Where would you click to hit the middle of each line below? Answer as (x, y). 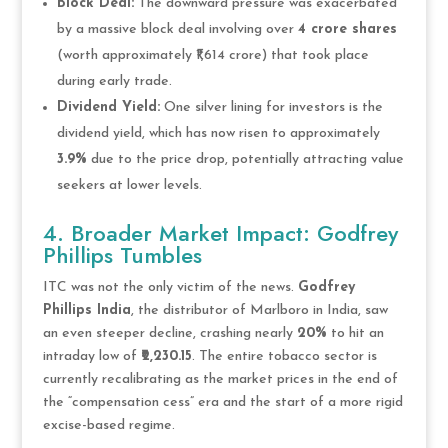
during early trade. (114, 81)
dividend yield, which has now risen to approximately (218, 133)
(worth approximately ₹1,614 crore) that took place (212, 55)
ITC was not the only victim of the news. (170, 287)
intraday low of (91, 356)
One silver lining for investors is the (271, 107)
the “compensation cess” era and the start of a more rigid (222, 402)
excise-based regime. (108, 425)
